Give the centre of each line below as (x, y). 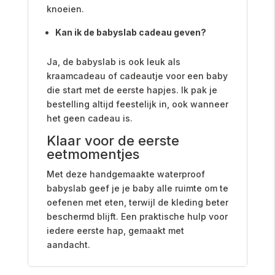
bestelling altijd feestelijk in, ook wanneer (137, 104)
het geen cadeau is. (89, 118)
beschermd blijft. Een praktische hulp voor (137, 216)
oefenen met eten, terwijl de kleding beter (137, 202)
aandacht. (68, 244)
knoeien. (65, 9)
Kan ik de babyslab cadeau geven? (130, 32)
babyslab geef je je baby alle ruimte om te (137, 188)
